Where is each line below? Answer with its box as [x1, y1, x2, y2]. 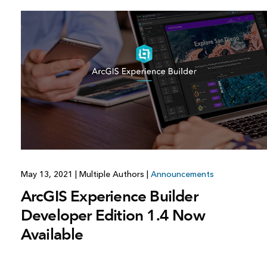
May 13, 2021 [20, 169, 75, 180]
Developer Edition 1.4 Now [20, 206, 205, 225]
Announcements [150, 169, 214, 180]
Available [20, 225, 83, 244]
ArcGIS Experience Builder [20, 187, 198, 206]
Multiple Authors [76, 169, 147, 180]
